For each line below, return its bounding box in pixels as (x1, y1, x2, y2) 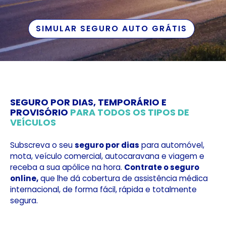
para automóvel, (139, 140, 204, 151)
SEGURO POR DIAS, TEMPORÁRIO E (10, 96, 166, 109)
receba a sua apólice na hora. (10, 162, 124, 173)
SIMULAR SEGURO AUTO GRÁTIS (36, 23, 187, 35)
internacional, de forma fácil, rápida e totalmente (10, 184, 197, 195)
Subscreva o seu (10, 140, 75, 151)
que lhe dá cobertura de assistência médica (38, 173, 208, 184)
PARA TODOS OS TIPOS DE (68, 106, 189, 119)
